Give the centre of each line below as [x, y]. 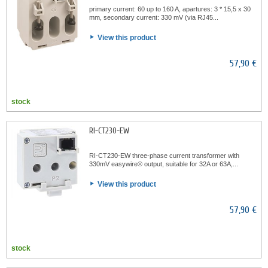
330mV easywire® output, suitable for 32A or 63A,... [164, 164]
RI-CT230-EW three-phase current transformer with [164, 156]
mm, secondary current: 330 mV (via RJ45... [154, 17]
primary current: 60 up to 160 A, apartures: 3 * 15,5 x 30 [170, 9]
